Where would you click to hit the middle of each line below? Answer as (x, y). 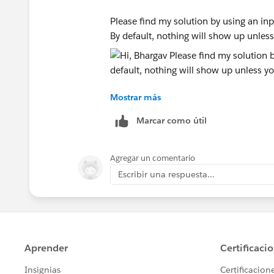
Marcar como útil (172, 120)
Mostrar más (135, 97)
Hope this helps (143, 104)
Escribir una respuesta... (166, 174)
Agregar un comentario (153, 158)
